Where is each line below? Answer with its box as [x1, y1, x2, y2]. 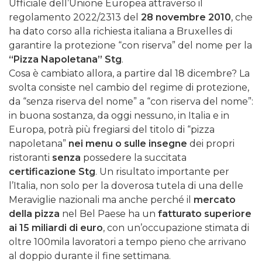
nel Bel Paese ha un [60, 208, 158, 220]
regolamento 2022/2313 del [9, 12, 141, 23]
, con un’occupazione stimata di [103, 222, 249, 234]
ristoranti [9, 152, 52, 164]
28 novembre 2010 [141, 12, 231, 23]
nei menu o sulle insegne [68, 138, 187, 150]
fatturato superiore [158, 208, 251, 220]
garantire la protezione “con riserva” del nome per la [9, 40, 252, 51]
